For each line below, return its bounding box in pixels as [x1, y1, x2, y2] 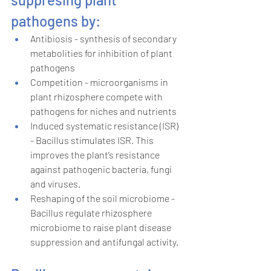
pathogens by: [11, 12, 100, 30]
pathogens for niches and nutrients [30, 105, 178, 117]
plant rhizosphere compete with [30, 91, 165, 103]
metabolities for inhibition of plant [30, 47, 174, 59]
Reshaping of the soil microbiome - [30, 192, 177, 204]
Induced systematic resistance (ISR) [30, 120, 180, 132]
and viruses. [30, 178, 82, 190]
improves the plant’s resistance [30, 149, 162, 161]
